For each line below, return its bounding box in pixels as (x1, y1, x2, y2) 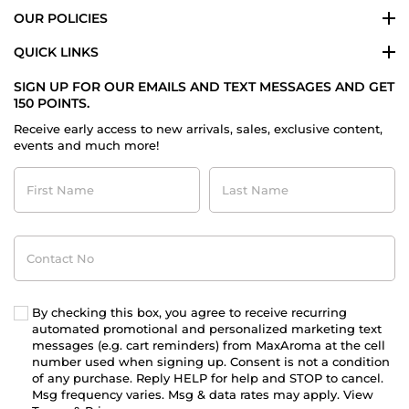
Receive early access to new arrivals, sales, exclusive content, (14, 121, 383, 137)
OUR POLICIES (14, 10, 108, 27)
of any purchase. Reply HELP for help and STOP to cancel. (32, 371, 383, 386)
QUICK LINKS (14, 44, 99, 61)
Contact (13, 235, 59, 250)
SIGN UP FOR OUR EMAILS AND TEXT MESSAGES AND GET (14, 79, 394, 96)
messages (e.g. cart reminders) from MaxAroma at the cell (32, 338, 385, 353)
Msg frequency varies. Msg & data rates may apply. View (32, 387, 373, 403)
